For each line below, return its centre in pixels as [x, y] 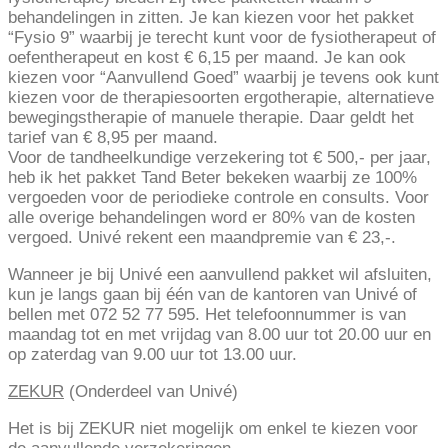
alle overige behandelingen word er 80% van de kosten [211, 218]
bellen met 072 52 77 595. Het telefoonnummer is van [207, 315]
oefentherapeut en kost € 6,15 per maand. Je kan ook [207, 58]
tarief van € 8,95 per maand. [113, 138]
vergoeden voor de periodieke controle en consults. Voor [218, 198]
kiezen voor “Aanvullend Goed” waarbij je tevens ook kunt [223, 78]
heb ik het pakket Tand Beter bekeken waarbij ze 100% [212, 178]
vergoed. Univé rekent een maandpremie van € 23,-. [202, 238]
